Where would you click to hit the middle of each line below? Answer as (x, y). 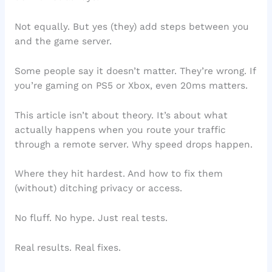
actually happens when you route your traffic (120, 130)
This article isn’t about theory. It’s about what (121, 115)
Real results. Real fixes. (67, 248)
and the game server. (63, 42)
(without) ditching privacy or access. (98, 189)
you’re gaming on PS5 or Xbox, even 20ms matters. (131, 85)
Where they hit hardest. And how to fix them (118, 174)
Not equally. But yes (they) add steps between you (131, 27)
